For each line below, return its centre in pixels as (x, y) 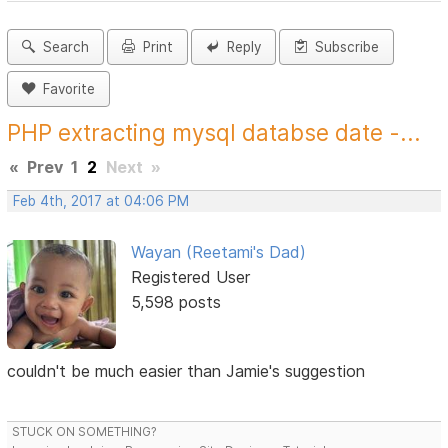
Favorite (65, 89)
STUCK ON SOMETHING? (85, 431)
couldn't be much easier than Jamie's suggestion (186, 370)
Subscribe (343, 47)
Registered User (190, 277)
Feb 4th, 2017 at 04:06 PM (101, 201)
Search (62, 47)
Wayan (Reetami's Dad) (218, 252)
